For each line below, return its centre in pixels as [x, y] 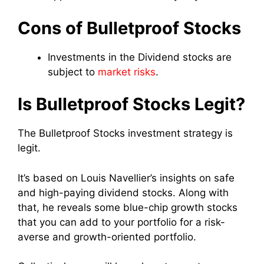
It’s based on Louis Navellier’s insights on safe [126, 178]
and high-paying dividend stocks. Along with [123, 192]
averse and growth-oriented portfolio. [107, 237]
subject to [73, 72]
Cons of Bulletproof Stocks [131, 28]
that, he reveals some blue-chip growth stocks [128, 207]
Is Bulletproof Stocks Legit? [131, 104]
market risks [127, 72]
